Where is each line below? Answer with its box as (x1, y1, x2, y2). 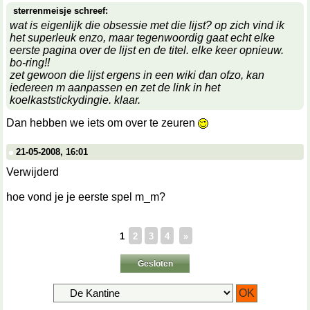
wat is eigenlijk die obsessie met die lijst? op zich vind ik (10, 19, 284, 31)
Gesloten (137, 259, 173, 268)
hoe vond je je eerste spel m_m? (6, 191, 165, 203)
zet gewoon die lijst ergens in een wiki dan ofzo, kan (10, 69, 264, 81)
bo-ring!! (10, 57, 50, 69)
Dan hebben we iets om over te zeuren (6, 117, 198, 129)
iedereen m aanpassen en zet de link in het (10, 82, 220, 93)
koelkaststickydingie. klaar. (10, 94, 140, 106)
